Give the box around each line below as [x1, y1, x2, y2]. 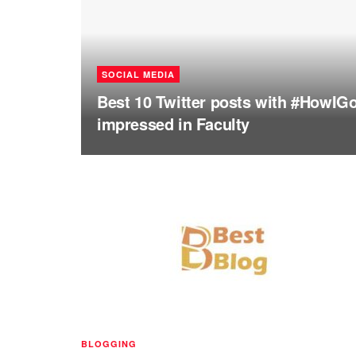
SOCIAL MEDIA [102, 68, 175, 80]
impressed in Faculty [97, 112, 250, 135]
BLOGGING [81, 338, 137, 350]
